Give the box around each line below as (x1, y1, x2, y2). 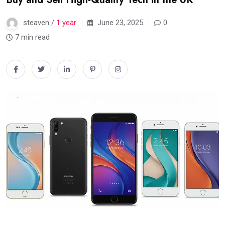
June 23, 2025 (95, 18, 143, 27)
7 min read (15, 33, 50, 42)
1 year (56, 18, 76, 27)
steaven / (23, 18, 56, 27)
